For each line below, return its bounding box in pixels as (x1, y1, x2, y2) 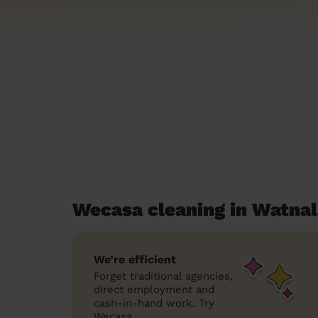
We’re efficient (94, 253, 176, 266)
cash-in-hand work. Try (94, 297, 214, 309)
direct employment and (94, 283, 214, 296)
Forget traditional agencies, (94, 270, 233, 283)
